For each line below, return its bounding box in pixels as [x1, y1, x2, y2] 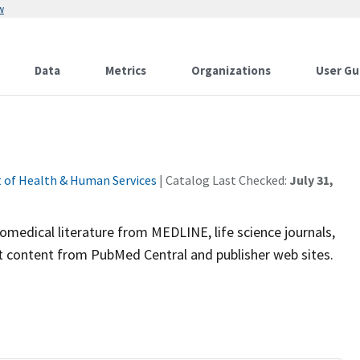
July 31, [289, 172, 333, 188]
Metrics [105, 63, 146, 78]
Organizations [191, 63, 271, 78]
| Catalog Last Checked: [157, 172, 289, 188]
